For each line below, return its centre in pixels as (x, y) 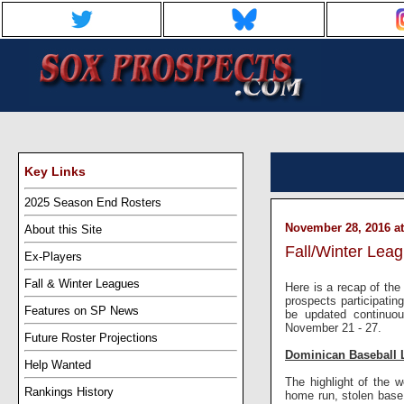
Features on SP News (82, 310)
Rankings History (69, 391)
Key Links (55, 171)
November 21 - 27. (333, 327)
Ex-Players (53, 256)
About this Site (63, 229)
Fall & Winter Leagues (82, 283)
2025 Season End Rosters (93, 202)
